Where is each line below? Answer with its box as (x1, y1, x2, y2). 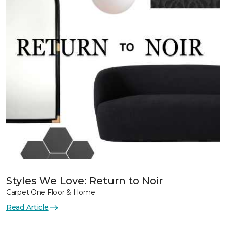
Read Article (6, 203, 49, 212)
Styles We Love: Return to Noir (6, 175, 163, 187)
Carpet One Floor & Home (6, 188, 95, 197)
